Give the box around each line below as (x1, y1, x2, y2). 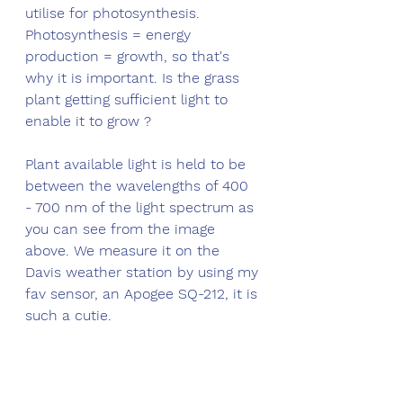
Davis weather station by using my (25, 264, 263, 282)
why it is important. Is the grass (25, 69, 244, 87)
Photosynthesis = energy (25, 26, 195, 44)
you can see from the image (25, 220, 219, 238)
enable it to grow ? (25, 112, 151, 130)
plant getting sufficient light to (25, 91, 232, 109)
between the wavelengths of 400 (25, 177, 253, 195)
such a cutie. (25, 307, 112, 325)
